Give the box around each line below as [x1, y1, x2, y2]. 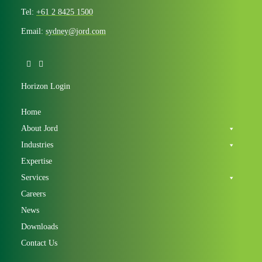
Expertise [21, 157, 52, 166]
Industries [21, 140, 53, 149]
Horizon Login [21, 82, 70, 91]
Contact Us [21, 239, 57, 247]
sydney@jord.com [46, 27, 106, 36]
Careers [21, 189, 46, 198]
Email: [21, 27, 46, 36]
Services [21, 173, 49, 182]
